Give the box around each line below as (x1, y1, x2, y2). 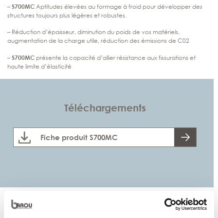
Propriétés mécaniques (14, 204, 88, 213)
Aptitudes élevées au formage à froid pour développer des (36, 2, 202, 11)
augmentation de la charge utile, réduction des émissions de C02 (7, 36, 189, 45)
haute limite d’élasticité (7, 62, 72, 71)
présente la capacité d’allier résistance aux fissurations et (36, 53, 196, 62)
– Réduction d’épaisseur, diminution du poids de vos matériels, (7, 27, 180, 36)
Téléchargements (64, 102, 146, 113)
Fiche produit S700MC (40, 132, 118, 142)
